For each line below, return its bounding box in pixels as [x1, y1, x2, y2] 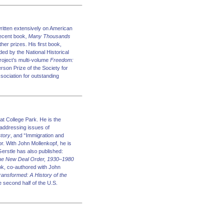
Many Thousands [28, 33, 70, 39]
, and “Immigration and [10, 132, 64, 138]
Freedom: [50, 57, 73, 63]
